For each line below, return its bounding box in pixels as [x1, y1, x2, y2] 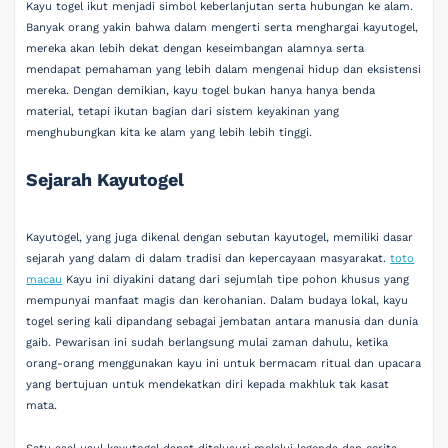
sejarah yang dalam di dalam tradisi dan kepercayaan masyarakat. [26, 251, 391, 265]
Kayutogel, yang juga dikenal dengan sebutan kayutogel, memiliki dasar [26, 230, 414, 244]
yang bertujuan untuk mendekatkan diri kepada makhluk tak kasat [26, 377, 390, 391]
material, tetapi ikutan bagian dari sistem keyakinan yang [26, 105, 340, 119]
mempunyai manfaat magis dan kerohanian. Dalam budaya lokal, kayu [26, 293, 409, 307]
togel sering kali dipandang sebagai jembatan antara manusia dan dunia [26, 314, 419, 328]
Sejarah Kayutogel [26, 168, 185, 190]
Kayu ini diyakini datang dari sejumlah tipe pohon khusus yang [62, 272, 410, 286]
